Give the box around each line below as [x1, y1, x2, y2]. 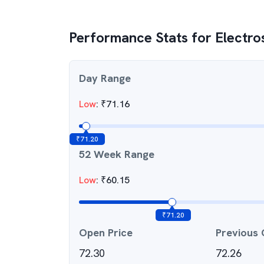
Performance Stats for [69, 28, 215, 47]
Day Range [79, 71, 131, 85]
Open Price [79, 226, 133, 239]
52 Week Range [79, 147, 154, 161]
